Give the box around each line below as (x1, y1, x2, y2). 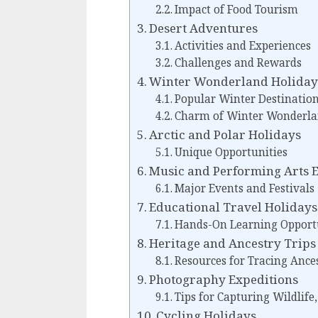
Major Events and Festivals (174, 180, 314, 196)
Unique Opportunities (174, 144, 287, 160)
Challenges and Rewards (174, 55, 302, 70)
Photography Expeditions (149, 270, 299, 287)
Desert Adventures (149, 19, 258, 36)
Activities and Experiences (174, 38, 311, 53)
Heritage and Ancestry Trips (149, 234, 317, 251)
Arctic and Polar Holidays (149, 126, 302, 143)
